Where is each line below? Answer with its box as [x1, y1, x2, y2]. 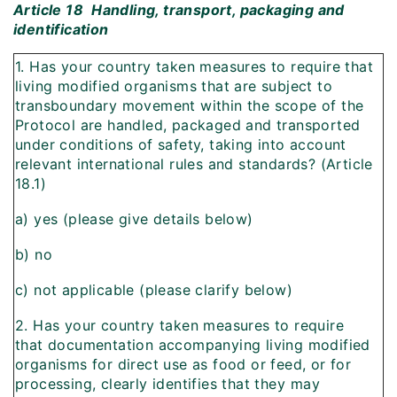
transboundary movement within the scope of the [15, 97, 364, 115]
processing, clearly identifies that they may [15, 375, 320, 393]
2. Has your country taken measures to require [15, 316, 344, 335]
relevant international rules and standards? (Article [15, 155, 373, 174]
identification [13, 20, 109, 39]
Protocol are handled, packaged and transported [15, 116, 361, 135]
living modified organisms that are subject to [15, 77, 332, 96]
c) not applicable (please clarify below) [15, 281, 292, 300]
